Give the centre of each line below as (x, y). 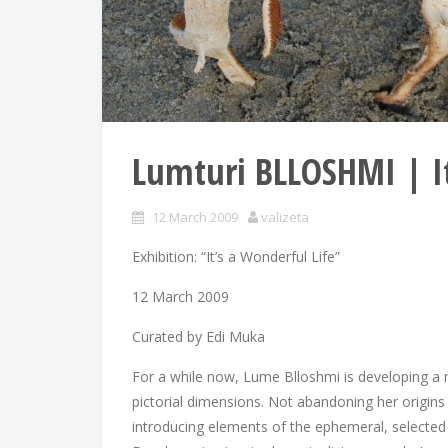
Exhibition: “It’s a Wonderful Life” (236, 256)
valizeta (285, 217)
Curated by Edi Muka (198, 336)
